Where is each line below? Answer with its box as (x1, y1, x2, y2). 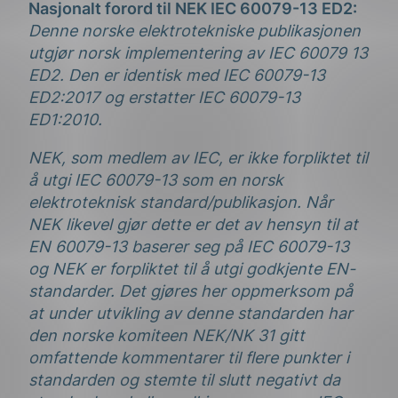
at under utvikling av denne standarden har (28, 304, 353, 323)
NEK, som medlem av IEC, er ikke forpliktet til (28, 148, 368, 168)
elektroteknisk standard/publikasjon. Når (28, 193, 333, 212)
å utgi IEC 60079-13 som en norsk (28, 171, 283, 190)
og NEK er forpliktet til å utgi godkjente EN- (28, 259, 355, 279)
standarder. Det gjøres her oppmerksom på (28, 282, 353, 301)
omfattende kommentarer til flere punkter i (28, 348, 349, 368)
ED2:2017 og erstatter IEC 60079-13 (28, 88, 300, 107)
